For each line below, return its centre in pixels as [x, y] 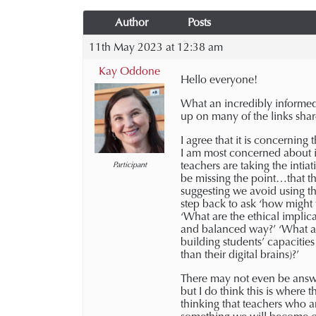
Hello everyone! [219, 79]
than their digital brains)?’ [240, 254]
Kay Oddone [129, 71]
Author [131, 22]
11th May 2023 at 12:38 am [156, 47]
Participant [129, 165]
